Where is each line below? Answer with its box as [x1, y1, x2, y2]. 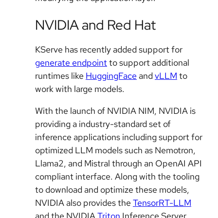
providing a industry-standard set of [35, 118, 171, 129]
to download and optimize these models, [35, 183, 189, 195]
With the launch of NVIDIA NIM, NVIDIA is [35, 105, 196, 116]
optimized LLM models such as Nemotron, [35, 144, 196, 156]
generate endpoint [35, 56, 107, 68]
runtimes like [35, 70, 86, 81]
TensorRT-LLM [133, 197, 191, 208]
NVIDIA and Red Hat [35, 15, 156, 34]
